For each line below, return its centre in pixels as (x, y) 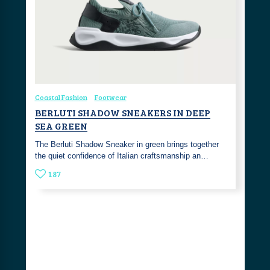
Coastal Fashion (61, 97)
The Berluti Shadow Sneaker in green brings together (127, 144)
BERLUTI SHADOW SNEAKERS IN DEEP (122, 112)
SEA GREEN (61, 125)
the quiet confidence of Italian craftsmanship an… (121, 155)
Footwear (110, 97)
